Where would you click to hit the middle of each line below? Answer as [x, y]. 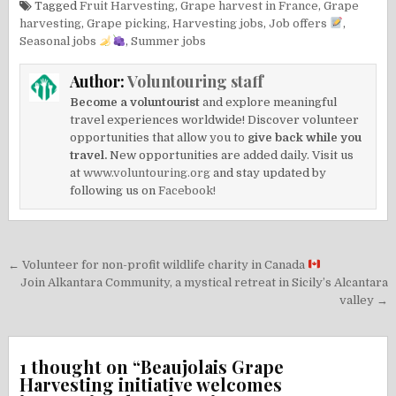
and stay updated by [269, 172]
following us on [114, 190]
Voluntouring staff [196, 81]
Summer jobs [169, 41]
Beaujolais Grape [213, 366]
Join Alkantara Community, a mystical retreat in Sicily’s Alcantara [204, 282]
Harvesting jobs [218, 23]
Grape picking [127, 23]
